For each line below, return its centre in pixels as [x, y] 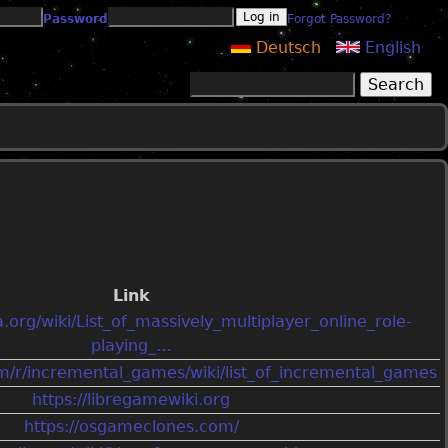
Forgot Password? [339, 19]
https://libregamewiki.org [131, 399]
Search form [271, 120]
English [390, 47]
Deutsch [285, 47]
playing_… [131, 345]
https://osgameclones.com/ [131, 426]
